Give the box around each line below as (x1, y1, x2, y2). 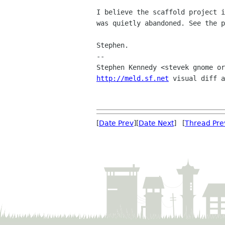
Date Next (139, 119, 174, 128)
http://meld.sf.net (96, 74, 169, 83)
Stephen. (96, 41, 129, 50)
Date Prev (99, 119, 134, 128)
